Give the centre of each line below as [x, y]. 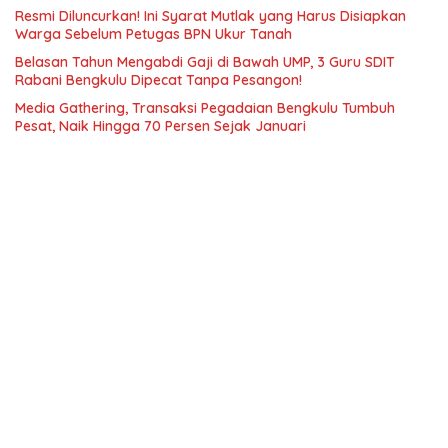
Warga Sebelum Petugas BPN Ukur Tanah [153, 34]
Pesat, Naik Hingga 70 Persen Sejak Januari [160, 126]
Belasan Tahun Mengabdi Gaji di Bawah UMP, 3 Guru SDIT [205, 62]
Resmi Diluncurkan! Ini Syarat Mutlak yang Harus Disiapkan [210, 16]
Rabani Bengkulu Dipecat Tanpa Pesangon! [158, 80]
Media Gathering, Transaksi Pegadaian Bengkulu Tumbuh [205, 108]
